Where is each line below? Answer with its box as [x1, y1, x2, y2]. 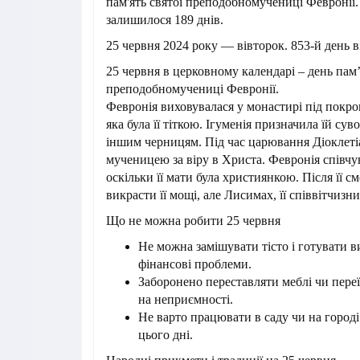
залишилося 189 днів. [106, 13, 223, 27]
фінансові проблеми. [138, 257, 252, 272]
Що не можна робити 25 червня [106, 214, 280, 228]
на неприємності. [138, 292, 233, 307]
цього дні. [138, 328, 193, 342]
